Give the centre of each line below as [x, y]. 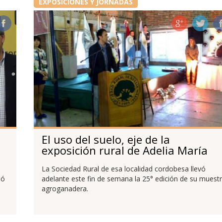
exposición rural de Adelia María [124, 150]
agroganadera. [65, 188]
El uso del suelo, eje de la [106, 139]
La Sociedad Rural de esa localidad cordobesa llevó [123, 168]
